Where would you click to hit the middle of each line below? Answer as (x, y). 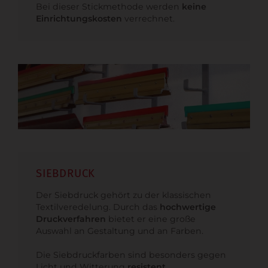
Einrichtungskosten (79, 18)
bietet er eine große (152, 219)
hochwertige (188, 207)
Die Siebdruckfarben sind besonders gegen (131, 255)
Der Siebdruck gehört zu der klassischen (124, 195)
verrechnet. (148, 18)
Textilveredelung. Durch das (98, 207)
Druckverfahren (72, 219)
